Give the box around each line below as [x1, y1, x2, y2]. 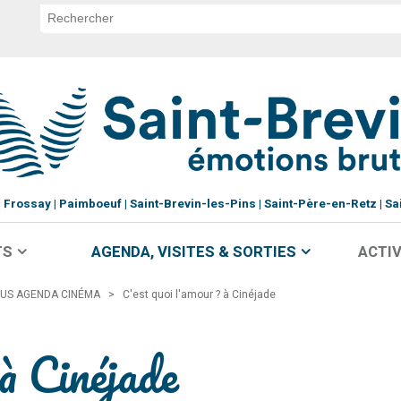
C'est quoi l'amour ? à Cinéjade [123, 286, 276, 303]
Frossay [3, 195, 51, 213]
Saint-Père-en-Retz [263, 195, 377, 213]
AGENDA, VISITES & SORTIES [90, 241, 296, 263]
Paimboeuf [58, 195, 122, 213]
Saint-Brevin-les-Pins [129, 195, 256, 213]
